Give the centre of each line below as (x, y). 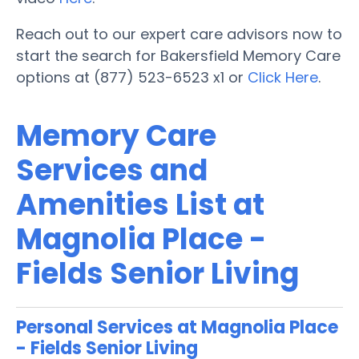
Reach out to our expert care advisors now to (179, 34)
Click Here (283, 77)
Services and (112, 170)
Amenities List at (140, 204)
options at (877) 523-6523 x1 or (132, 77)
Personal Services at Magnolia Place (177, 327)
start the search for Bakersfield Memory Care (178, 55)
